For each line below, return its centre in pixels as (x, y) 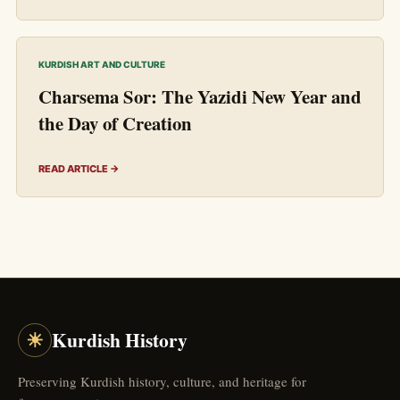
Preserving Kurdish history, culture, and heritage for (162, 381)
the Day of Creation (115, 123)
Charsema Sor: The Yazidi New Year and (200, 96)
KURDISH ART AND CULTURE (102, 64)
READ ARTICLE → (79, 168)
